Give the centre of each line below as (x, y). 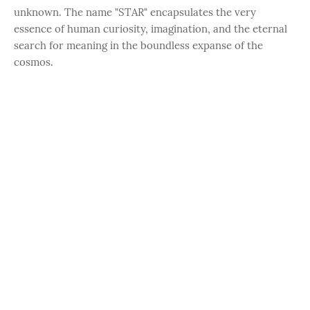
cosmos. (34, 62)
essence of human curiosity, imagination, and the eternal (151, 29)
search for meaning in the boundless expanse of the (138, 45)
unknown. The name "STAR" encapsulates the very (135, 12)
